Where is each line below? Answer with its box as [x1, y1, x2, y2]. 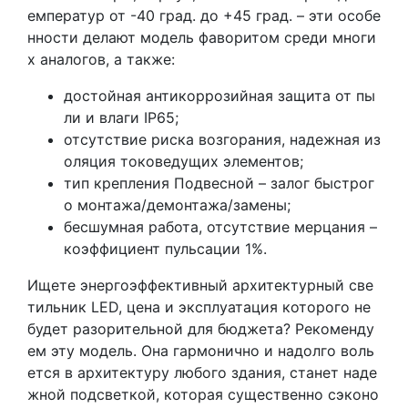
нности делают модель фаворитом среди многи [27, 27, 376, 46]
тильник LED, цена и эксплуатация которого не [27, 297, 371, 316]
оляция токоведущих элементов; [64, 151, 303, 170]
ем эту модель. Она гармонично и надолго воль [27, 341, 374, 360]
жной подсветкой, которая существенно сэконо [27, 384, 379, 403]
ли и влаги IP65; [64, 107, 178, 127]
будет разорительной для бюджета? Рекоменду [27, 319, 374, 338]
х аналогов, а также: [27, 49, 175, 68]
